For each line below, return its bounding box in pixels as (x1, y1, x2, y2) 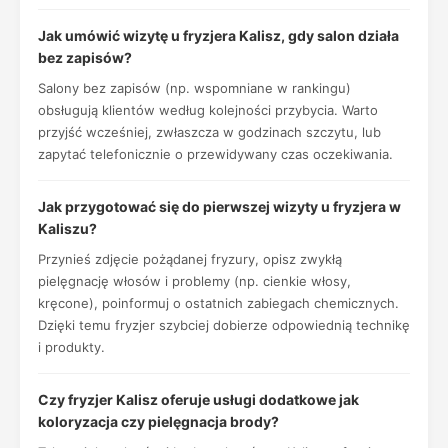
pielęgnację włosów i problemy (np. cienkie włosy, (38, 273, 351, 289)
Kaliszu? (38, 220, 97, 237)
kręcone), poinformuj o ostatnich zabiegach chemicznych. (38, 295, 399, 311)
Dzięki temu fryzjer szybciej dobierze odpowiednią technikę (38, 317, 410, 333)
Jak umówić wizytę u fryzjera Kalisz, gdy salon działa (38, 27, 399, 44)
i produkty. (38, 339, 105, 355)
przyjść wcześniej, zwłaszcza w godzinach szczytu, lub (38, 124, 381, 140)
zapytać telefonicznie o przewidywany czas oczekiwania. (38, 146, 393, 162)
